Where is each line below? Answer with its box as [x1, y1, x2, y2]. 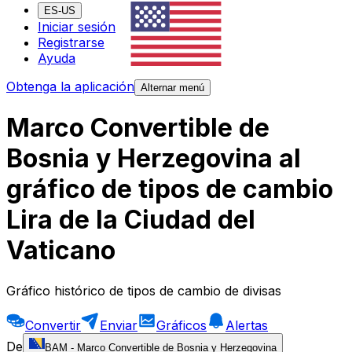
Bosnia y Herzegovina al [6, 143, 301, 174]
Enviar [100, 317, 137, 333]
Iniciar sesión [38, 19, 115, 35]
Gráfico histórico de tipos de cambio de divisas [6, 282, 281, 299]
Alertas [225, 317, 268, 333]
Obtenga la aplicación [6, 79, 134, 95]
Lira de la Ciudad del [6, 204, 255, 236]
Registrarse [38, 35, 104, 51]
